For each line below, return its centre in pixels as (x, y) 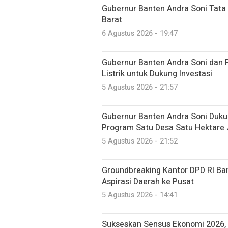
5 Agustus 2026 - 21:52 (140, 141)
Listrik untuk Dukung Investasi (157, 74)
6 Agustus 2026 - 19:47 (140, 33)
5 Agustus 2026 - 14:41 (140, 195)
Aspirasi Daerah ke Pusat (148, 181)
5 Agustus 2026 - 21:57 (140, 87)
